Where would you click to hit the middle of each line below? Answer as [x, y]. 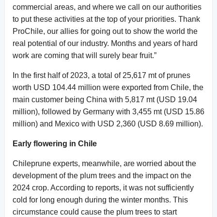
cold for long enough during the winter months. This [100, 200]
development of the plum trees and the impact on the [102, 175]
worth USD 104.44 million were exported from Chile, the [108, 87]
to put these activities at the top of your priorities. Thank [106, 19]
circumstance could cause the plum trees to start [95, 212]
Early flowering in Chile [55, 143]
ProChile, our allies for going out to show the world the [105, 31]
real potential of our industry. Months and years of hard [105, 43]
